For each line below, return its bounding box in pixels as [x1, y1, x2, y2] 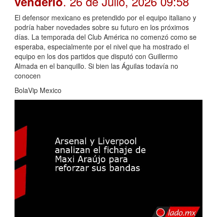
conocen [15, 71, 41, 81]
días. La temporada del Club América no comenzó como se [15, 32, 197, 42]
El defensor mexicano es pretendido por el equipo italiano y [15, 13, 196, 23]
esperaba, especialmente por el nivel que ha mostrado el [15, 42, 189, 52]
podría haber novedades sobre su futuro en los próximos [15, 22, 189, 32]
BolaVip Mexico [15, 85, 62, 95]
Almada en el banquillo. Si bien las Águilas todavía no [15, 61, 178, 71]
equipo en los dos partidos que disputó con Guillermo [15, 51, 178, 62]
